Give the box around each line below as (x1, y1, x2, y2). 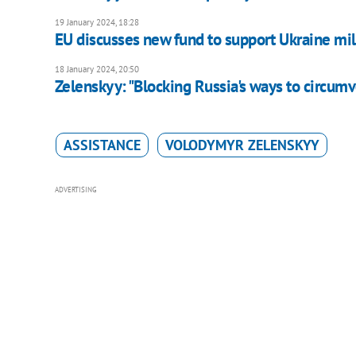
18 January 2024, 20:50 (54, 64, 139, 75)
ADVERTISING (54, 185, 97, 195)
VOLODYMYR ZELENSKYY (164, 136, 319, 155)
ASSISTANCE (63, 136, 141, 155)
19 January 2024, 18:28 (54, 17, 139, 29)
